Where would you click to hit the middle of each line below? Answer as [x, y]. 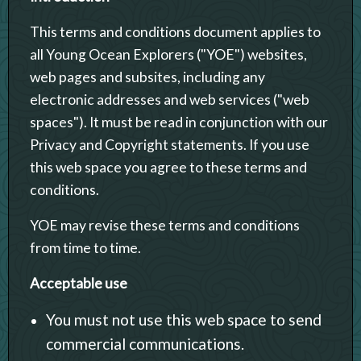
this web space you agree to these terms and [168, 167]
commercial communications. [145, 343]
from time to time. [85, 247]
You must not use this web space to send [184, 319]
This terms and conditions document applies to [175, 31]
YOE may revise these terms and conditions [165, 225]
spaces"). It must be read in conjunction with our [179, 122]
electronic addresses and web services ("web [170, 99]
